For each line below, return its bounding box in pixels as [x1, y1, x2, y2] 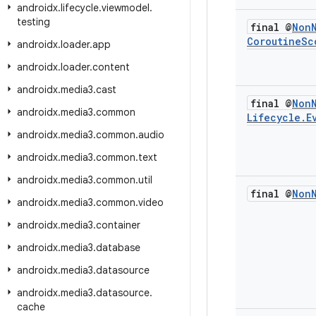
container [96, 219, 140, 231]
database [96, 241, 140, 254]
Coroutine [247, 35, 301, 48]
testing [17, 16, 50, 28]
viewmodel [102, 1, 150, 14]
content [92, 61, 130, 73]
